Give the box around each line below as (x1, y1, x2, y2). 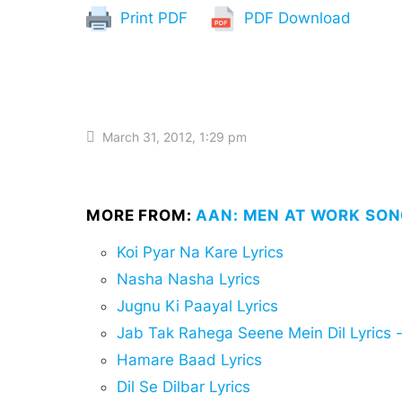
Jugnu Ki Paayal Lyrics (117, 296, 278, 315)
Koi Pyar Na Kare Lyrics (117, 242, 284, 261)
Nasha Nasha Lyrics (117, 269, 260, 288)
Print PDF (116, 8, 188, 27)
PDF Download (240, 8, 351, 27)
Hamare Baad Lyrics (117, 350, 262, 369)
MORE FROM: (86, 205, 197, 224)
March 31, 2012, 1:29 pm (102, 129, 247, 144)
